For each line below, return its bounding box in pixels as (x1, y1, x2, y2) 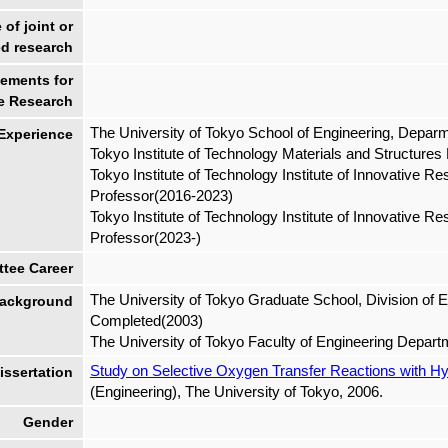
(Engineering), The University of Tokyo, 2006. (90, 383, 383, 401)
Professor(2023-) (90, 229, 201, 247)
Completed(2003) (90, 312, 203, 330)
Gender (23, 414, 73, 431)
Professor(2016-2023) (90, 187, 233, 205)
